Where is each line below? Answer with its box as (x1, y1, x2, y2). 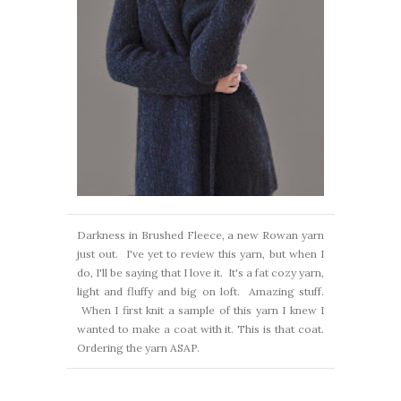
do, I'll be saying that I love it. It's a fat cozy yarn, (77, 266, 324, 279)
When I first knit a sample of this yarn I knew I (77, 303, 324, 317)
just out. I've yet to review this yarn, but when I (77, 247, 324, 260)
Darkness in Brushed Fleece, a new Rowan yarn (77, 228, 324, 242)
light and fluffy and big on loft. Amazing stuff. (77, 285, 324, 298)
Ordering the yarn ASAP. (77, 341, 200, 354)
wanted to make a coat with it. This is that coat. (77, 322, 324, 336)
